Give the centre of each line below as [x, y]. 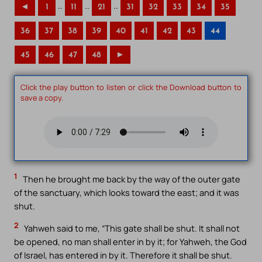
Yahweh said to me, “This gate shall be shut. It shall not [131, 228]
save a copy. [42, 97]
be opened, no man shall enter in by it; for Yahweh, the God [130, 241]
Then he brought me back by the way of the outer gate [131, 179]
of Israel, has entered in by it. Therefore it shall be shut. [123, 255]
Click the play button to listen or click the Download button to [131, 87]
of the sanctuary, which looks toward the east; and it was [127, 193]
